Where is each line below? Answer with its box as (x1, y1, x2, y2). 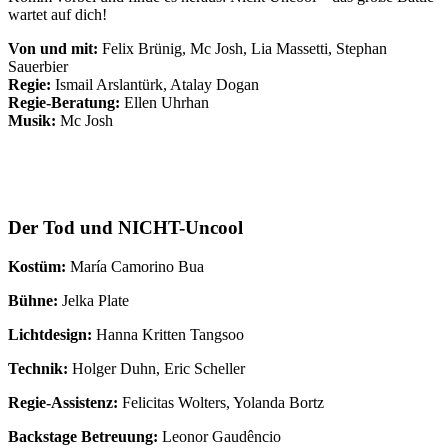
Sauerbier (8, 58, 68, 76)
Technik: (8, 359, 68, 377)
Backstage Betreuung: (8, 427, 158, 445)
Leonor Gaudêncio (158, 427, 281, 445)
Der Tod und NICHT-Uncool (8, 217, 243, 239)
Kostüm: (8, 257, 66, 275)
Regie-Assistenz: (8, 393, 118, 411)
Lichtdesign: (8, 325, 92, 343)
